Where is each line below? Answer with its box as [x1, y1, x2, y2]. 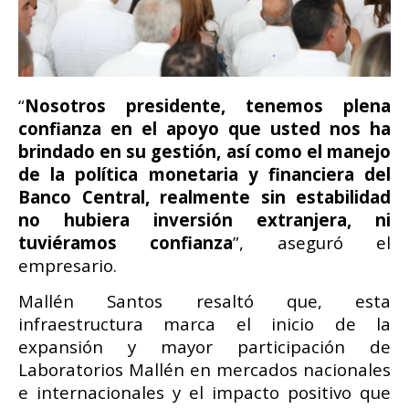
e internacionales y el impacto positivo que [18, 380, 391, 404]
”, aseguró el [233, 230, 392, 254]
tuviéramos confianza [18, 230, 234, 254]
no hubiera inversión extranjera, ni [18, 207, 391, 231]
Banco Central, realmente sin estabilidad [18, 184, 391, 208]
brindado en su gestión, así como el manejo [18, 139, 391, 163]
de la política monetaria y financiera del [18, 162, 391, 185]
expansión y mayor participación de [18, 334, 391, 358]
